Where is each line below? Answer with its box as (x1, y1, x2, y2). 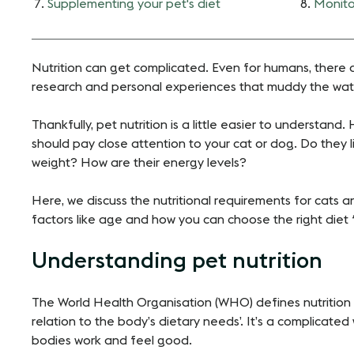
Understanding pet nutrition (32, 249, 322, 272)
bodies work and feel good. (32, 333, 192, 347)
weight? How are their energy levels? (32, 156, 247, 169)
